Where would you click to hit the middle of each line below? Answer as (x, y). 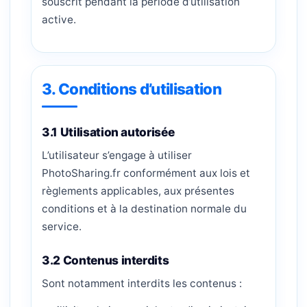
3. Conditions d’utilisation (132, 89)
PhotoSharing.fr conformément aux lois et (146, 173)
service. (62, 226)
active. (59, 20)
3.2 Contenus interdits (106, 260)
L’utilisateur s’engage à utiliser (117, 155)
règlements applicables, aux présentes (138, 191)
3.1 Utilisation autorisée (108, 132)
